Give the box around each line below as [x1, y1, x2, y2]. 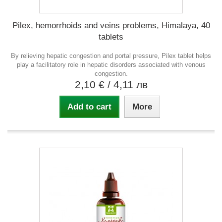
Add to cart [67, 102, 111, 111]
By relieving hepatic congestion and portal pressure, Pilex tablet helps [11, 52, 211, 59]
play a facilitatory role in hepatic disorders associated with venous [16, 60, 206, 68]
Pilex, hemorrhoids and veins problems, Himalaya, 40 [12, 20, 210, 30]
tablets [99, 32, 123, 42]
